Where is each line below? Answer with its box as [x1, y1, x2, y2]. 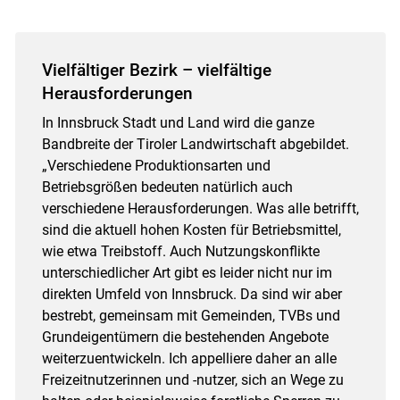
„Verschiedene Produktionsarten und [41, 156, 271, 174]
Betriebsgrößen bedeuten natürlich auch [41, 178, 293, 196]
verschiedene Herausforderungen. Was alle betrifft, [41, 199, 359, 217]
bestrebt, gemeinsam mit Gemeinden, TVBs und [41, 306, 340, 324]
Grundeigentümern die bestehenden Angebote [41, 328, 329, 346]
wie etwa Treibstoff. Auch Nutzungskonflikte [41, 242, 320, 260]
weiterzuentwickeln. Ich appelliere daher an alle [41, 349, 337, 367]
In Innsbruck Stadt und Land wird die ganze [41, 113, 314, 131]
